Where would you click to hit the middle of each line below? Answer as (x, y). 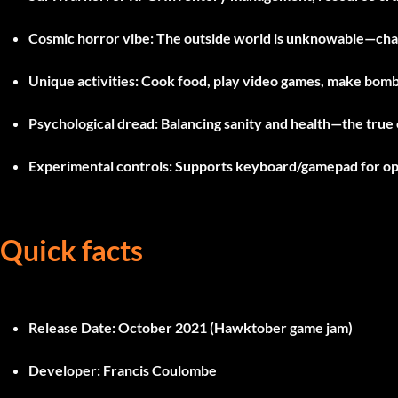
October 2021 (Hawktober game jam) (234, 327)
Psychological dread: (93, 123)
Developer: (64, 370)
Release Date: (72, 327)
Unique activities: (84, 80)
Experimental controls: (100, 165)
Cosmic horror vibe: (91, 37)
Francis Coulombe (159, 370)
